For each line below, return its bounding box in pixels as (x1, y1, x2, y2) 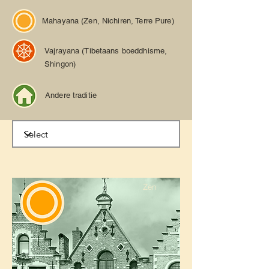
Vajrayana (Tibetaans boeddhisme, (44, 46, 168, 55)
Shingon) (44, 59, 76, 68)
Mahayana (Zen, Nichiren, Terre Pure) (42, 16, 174, 25)
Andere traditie (45, 91, 97, 100)
